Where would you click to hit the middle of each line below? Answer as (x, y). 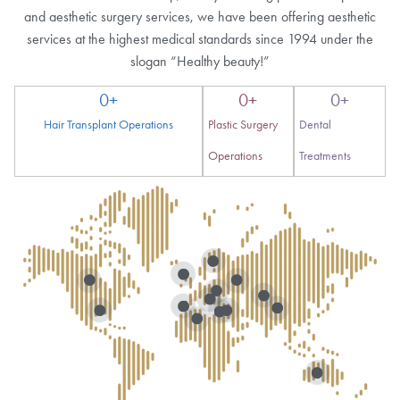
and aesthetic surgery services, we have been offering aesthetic (200, 17)
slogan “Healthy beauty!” (200, 62)
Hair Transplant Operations (108, 124)
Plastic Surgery (242, 124)
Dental (316, 124)
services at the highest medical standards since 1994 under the (200, 39)
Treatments (325, 155)
